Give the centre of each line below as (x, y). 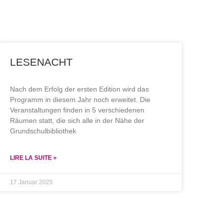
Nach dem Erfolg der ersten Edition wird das (79, 89)
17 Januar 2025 (31, 182)
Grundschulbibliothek (43, 131)
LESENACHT (41, 62)
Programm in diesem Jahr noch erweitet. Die (80, 99)
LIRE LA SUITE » (33, 158)
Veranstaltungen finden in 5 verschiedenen (77, 110)
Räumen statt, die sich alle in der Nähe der (77, 120)
